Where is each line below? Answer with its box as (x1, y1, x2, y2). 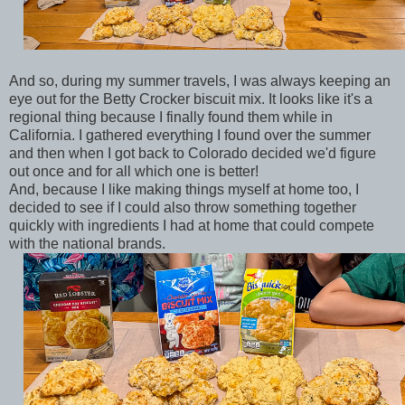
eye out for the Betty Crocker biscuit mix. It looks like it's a (9, 91, 372, 108)
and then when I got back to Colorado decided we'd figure (9, 146, 376, 162)
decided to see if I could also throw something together (9, 200, 356, 216)
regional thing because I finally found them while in (9, 109, 333, 126)
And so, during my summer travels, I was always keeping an (9, 73, 391, 89)
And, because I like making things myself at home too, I (9, 182, 359, 198)
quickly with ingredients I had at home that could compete (9, 218, 374, 234)
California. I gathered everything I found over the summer (9, 127, 371, 144)
